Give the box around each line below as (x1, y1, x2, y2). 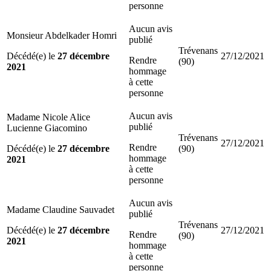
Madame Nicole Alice (7, 111, 90, 122)
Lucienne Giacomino (7, 122, 87, 133)
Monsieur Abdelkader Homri (7, 30, 117, 41)
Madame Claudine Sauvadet (7, 204, 114, 215)
